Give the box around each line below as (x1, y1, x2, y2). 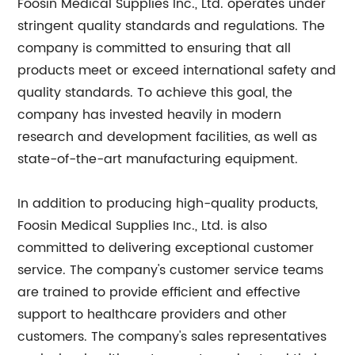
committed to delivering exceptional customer (17, 238, 315, 258)
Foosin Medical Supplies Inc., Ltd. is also (17, 216, 268, 236)
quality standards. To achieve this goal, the (17, 82, 293, 103)
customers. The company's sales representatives (17, 326, 327, 347)
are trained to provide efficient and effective (17, 282, 301, 303)
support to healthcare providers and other (17, 304, 288, 325)
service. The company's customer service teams (17, 260, 324, 281)
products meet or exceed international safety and (17, 60, 337, 81)
